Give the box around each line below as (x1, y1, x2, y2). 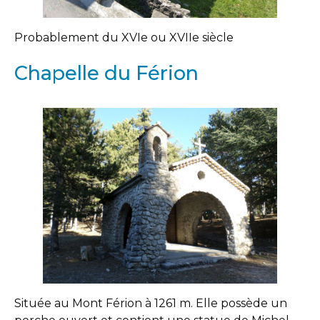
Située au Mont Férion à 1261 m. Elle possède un (14, 296, 287, 311)
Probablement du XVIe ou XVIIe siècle (14, 31, 234, 45)
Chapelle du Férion (14, 61, 199, 86)
